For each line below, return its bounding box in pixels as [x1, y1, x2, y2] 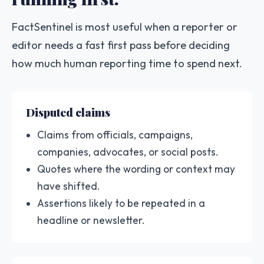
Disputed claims [26, 104, 110, 120]
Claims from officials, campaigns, [37, 128, 193, 141]
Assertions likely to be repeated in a [37, 196, 206, 209]
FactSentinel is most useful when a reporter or [12, 19, 237, 34]
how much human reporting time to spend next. [12, 56, 242, 70]
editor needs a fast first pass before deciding [12, 38, 230, 52]
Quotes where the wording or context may [37, 162, 236, 175]
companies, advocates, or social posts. [37, 145, 219, 158]
